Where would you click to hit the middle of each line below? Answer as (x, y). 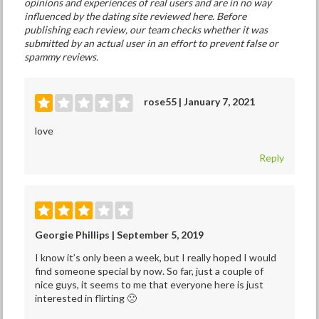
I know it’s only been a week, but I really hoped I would (156, 258)
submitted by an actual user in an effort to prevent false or (152, 43)
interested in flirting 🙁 (86, 298)
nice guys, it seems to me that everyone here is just (150, 285)
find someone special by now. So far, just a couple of (150, 271)
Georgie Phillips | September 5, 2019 (120, 235)
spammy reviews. (62, 57)
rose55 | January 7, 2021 (200, 102)
